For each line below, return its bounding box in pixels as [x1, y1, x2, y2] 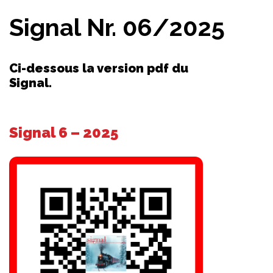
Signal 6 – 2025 [9, 123, 118, 141]
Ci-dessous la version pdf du [9, 60, 188, 76]
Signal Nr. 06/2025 [9, 12, 225, 41]
